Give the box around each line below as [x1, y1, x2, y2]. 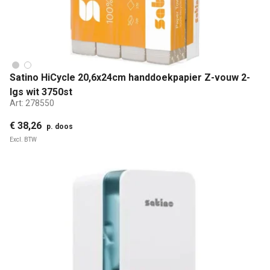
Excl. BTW [10, 136, 37, 143]
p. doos [46, 122, 73, 131]
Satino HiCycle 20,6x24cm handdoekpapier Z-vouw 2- [10, 72, 250, 84]
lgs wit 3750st [10, 86, 72, 98]
